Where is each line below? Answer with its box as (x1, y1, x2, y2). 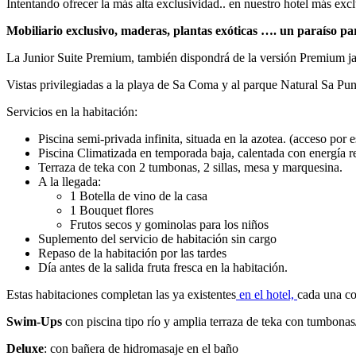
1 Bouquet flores (70, 203, 153, 217)
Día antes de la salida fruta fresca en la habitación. (38, 260, 288, 274)
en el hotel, (236, 287, 297, 301)
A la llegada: (38, 174, 101, 188)
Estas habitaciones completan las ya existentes (6, 287, 236, 301)
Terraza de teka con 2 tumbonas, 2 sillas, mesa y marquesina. (38, 160, 342, 174)
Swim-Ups (6, 314, 62, 328)
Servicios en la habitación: (6, 104, 137, 118)
